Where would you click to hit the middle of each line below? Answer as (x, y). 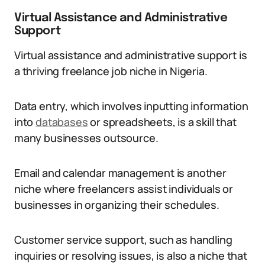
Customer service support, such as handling (123, 240)
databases (62, 122)
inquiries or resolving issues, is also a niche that (131, 256)
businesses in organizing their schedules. (117, 205)
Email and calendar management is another (120, 173)
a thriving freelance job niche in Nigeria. (111, 71)
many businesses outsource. (86, 138)
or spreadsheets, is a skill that (162, 122)
